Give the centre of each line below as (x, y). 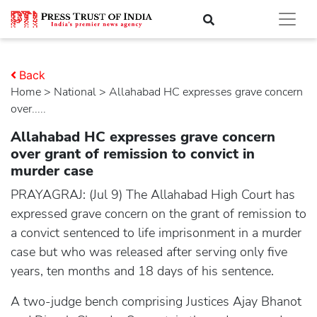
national (79, 92)
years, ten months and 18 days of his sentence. (142, 271)
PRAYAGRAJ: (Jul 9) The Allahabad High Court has (153, 195)
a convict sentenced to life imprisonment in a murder (156, 233)
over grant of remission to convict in (133, 154)
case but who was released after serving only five (149, 252)
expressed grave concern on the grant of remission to (158, 214)
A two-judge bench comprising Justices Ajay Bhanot (156, 301)
